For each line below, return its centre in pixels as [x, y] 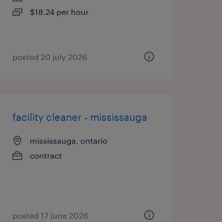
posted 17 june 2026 [50, 215]
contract [46, 155]
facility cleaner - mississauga [80, 117]
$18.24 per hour [59, 12]
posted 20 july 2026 [50, 57]
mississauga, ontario [68, 140]
